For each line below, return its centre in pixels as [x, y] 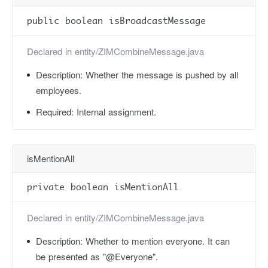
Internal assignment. [116, 112]
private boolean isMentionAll [103, 187]
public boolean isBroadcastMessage [116, 21]
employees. [59, 90]
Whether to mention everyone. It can [158, 241]
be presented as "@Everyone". [97, 256]
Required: [56, 112]
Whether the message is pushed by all [162, 74]
